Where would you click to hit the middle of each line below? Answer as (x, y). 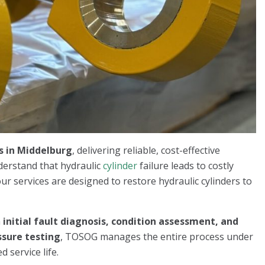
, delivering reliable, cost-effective (146, 150)
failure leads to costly (185, 165)
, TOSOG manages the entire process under (157, 236)
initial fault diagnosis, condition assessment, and (121, 221)
